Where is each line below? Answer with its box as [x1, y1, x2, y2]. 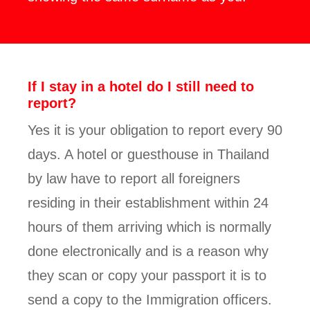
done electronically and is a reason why [28, 244, 268, 259]
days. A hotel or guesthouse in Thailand [28, 147, 269, 162]
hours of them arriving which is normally [28, 219, 271, 235]
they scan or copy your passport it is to [28, 268, 266, 283]
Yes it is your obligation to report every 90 [28, 122, 282, 138]
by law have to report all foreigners [28, 171, 240, 186]
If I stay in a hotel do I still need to [28, 79, 254, 94]
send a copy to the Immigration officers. [28, 292, 272, 307]
